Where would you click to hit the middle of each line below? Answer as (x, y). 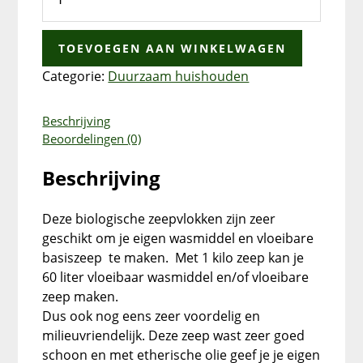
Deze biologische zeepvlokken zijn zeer (159, 219)
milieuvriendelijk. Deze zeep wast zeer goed (174, 336)
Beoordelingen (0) (92, 139)
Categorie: (75, 77)
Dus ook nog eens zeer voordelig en (152, 316)
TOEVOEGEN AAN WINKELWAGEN (173, 49)
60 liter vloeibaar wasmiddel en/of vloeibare (176, 278)
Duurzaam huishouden (179, 77)
